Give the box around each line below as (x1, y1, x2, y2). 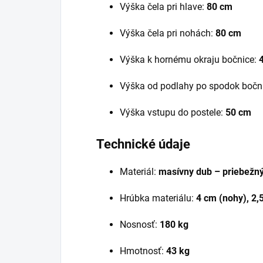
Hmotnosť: (120, 245, 166, 257)
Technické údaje (96, 136, 190, 151)
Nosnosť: (120, 218, 160, 230)
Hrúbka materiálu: (120, 192, 196, 204)
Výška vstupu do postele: (120, 106, 225, 118)
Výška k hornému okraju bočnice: (120, 53, 259, 65)
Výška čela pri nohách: (120, 27, 215, 39)
